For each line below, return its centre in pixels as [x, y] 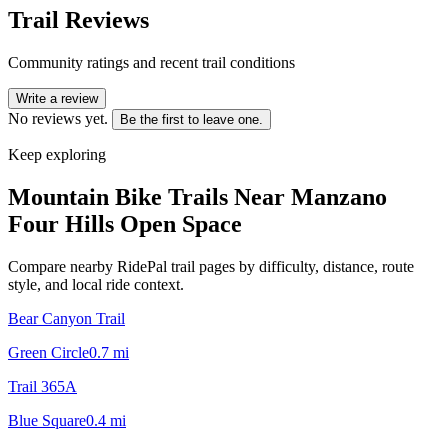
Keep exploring [57, 154]
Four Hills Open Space [125, 223]
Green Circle [48, 352]
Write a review [57, 98]
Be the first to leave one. [191, 119]
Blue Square [47, 420]
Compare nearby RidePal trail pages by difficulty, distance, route [211, 266]
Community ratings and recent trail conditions [151, 62]
